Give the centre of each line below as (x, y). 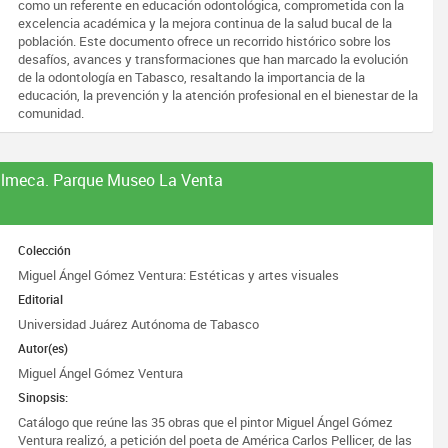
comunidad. (51, 113)
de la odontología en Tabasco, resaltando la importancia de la (192, 77)
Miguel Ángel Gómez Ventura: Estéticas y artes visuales (179, 275)
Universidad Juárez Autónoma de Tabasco (139, 324)
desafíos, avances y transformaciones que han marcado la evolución (213, 59)
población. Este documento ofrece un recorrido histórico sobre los (205, 41)
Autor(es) (43, 348)
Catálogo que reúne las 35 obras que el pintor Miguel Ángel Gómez (206, 422)
